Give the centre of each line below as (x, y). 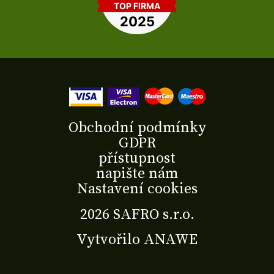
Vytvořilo (110, 240)
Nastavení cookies (137, 189)
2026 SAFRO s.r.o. (137, 214)
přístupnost (137, 158)
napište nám (137, 173)
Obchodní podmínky (137, 128)
